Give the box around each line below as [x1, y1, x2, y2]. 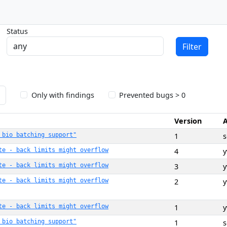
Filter [182, 41, 202, 52]
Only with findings [31, 90, 94, 100]
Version [174, 116, 202, 126]
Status [7, 26, 28, 36]
